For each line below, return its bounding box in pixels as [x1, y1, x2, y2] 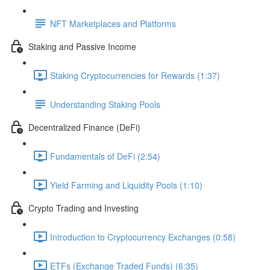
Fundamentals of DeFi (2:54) [50, 149, 160, 162]
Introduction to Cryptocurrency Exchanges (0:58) [50, 230, 236, 243]
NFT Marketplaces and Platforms [50, 17, 176, 30]
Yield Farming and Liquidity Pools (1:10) [50, 178, 202, 191]
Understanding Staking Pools [50, 98, 160, 110]
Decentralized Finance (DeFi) [28, 121, 140, 133]
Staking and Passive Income [28, 40, 136, 52]
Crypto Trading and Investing [28, 201, 139, 214]
